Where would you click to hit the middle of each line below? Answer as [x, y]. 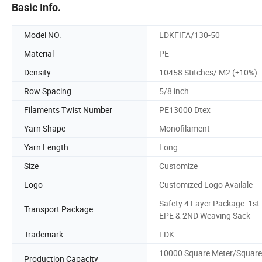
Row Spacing [48, 91]
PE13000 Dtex [185, 109]
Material [39, 53]
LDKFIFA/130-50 [189, 35]
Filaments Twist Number [68, 109]
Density [37, 72]
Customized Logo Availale [206, 184]
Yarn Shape [45, 128]
